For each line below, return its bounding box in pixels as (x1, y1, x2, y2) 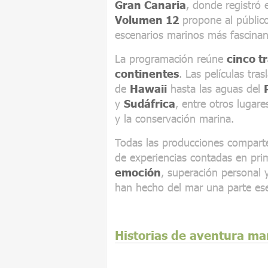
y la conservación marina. (115, 111, 234, 125)
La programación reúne (115, 51, 227, 65)
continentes (115, 66, 179, 80)
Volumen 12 (115, 13, 179, 26)
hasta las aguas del (167, 81, 264, 95)
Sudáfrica (124, 96, 175, 110)
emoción (115, 165, 161, 179)
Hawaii (130, 81, 167, 95)
